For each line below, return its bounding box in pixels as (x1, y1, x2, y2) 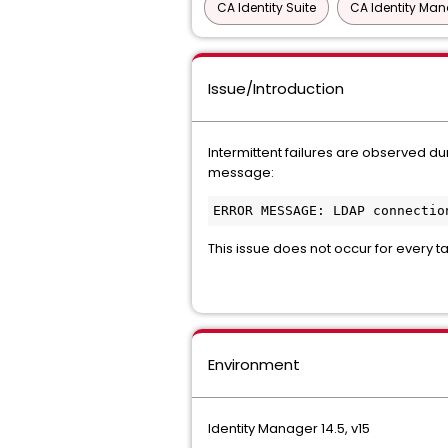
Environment (208, 354, 300, 375)
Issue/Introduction (208, 78, 344, 99)
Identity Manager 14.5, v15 (208, 419, 370, 438)
